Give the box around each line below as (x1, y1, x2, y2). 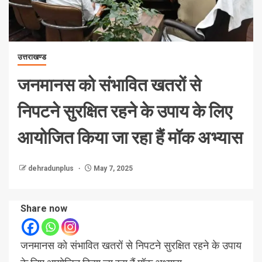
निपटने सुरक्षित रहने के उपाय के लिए (18, 100, 232, 122)
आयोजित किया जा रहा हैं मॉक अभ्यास (18, 126, 243, 148)
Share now (20, 203, 67, 215)
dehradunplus (28, 164, 75, 173)
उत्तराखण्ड (18, 53, 46, 62)
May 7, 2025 (92, 164, 133, 173)
